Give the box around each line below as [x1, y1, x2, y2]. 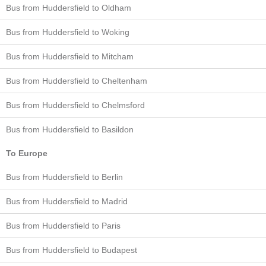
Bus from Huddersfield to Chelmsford [6, 100, 145, 110]
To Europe [6, 148, 47, 159]
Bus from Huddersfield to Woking [6, 27, 129, 37]
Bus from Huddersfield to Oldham [6, 3, 131, 13]
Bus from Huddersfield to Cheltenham [6, 76, 147, 86]
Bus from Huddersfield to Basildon [6, 125, 134, 135]
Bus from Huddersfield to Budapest [6, 245, 137, 255]
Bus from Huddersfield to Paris [6, 221, 121, 231]
